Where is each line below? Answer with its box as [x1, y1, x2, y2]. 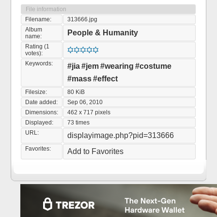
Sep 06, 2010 [67, 99, 103, 106]
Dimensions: [25, 109, 59, 116]
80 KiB [67, 89, 85, 95]
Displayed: [25, 119, 54, 126]
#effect [93, 75, 118, 83]
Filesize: [25, 89, 47, 95]
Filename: [25, 16, 52, 23]
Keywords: [25, 60, 53, 67]
